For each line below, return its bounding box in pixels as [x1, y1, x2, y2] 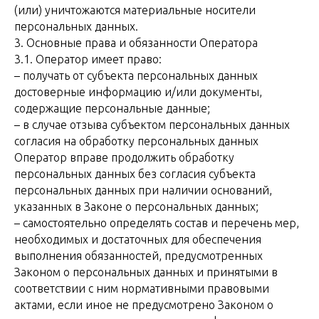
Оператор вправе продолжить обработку [14, 151, 234, 164]
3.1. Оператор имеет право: [14, 53, 162, 66]
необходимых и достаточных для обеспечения [14, 233, 261, 246]
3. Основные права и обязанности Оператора [14, 36, 258, 49]
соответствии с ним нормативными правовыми [14, 282, 269, 295]
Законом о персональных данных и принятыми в [14, 266, 278, 278]
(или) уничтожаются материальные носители [14, 4, 256, 16]
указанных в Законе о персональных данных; [14, 200, 258, 213]
